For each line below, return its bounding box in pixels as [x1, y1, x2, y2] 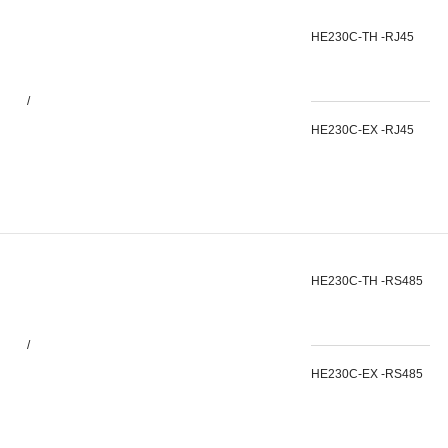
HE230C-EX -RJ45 [311, 123, 414, 137]
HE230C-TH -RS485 [311, 274, 423, 288]
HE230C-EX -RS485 [311, 367, 423, 381]
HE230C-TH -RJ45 [311, 30, 414, 44]
